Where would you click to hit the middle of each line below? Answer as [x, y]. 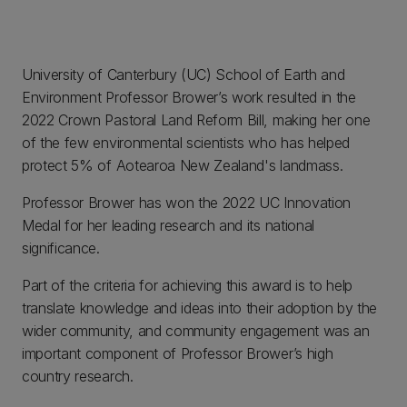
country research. [78, 376]
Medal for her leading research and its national [168, 225]
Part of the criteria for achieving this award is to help [188, 285]
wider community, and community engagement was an [196, 331]
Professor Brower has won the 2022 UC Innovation [186, 203]
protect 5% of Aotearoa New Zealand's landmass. [183, 165]
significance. [61, 248]
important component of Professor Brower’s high [178, 353]
